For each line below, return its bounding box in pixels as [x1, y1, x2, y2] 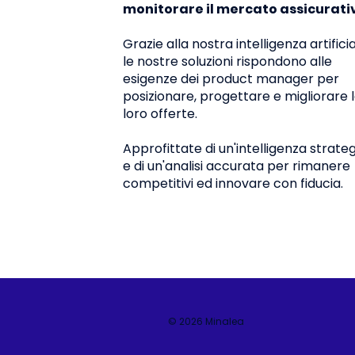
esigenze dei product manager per [122, 70, 339, 89]
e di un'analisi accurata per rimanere [122, 157, 350, 176]
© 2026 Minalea [167, 314, 244, 328]
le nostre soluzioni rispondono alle [122, 52, 332, 71]
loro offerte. [122, 105, 197, 124]
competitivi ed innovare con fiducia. [122, 174, 343, 193]
